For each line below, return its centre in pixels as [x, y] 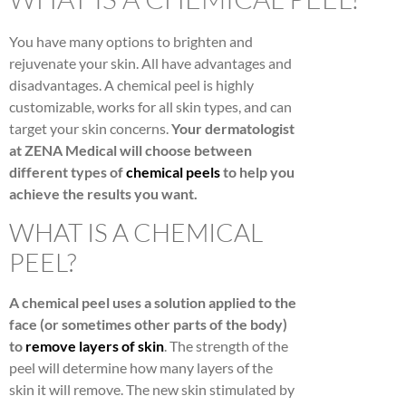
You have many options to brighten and [131, 41]
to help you [257, 172]
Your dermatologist [233, 128]
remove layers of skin [95, 346]
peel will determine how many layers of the [141, 368]
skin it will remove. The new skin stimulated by [152, 390]
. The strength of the [226, 346]
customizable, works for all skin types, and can [150, 106]
